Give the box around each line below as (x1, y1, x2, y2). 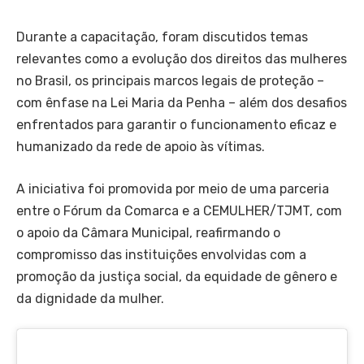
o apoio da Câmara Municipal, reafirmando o (16, 224, 280, 240)
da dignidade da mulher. (16, 290, 164, 306)
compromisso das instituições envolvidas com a (16, 246, 306, 262)
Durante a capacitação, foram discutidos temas (16, 29, 308, 45)
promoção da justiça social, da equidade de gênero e (16, 268, 337, 284)
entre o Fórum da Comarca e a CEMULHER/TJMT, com (16, 202, 342, 219)
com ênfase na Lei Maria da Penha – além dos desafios (16, 95, 347, 111)
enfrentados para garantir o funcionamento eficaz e (16, 117, 336, 133)
